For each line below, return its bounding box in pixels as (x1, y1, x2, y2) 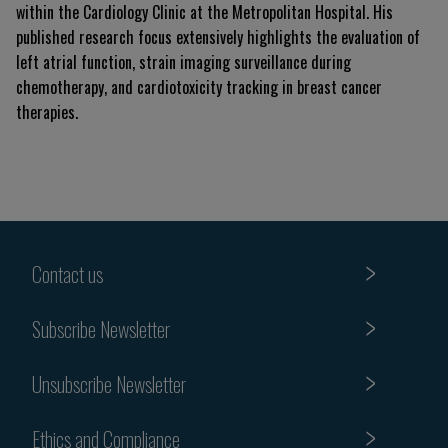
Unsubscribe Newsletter (32, 368, 186, 399)
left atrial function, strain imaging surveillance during (16, 50, 351, 74)
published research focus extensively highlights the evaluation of (16, 25, 420, 49)
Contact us (32, 258, 103, 289)
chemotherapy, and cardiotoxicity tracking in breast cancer (16, 75, 382, 99)
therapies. (16, 100, 78, 124)
